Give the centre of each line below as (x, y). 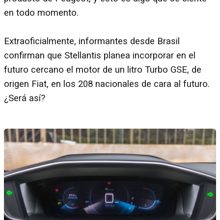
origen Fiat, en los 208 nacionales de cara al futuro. (107, 84)
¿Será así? (25, 98)
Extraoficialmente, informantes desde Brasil (92, 41)
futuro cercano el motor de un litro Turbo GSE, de (103, 69)
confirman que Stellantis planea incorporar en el (100, 55)
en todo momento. (41, 13)
